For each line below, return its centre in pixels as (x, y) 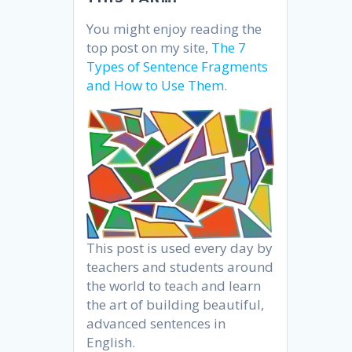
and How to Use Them (156, 85)
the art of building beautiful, (176, 304)
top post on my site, (149, 47)
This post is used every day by (180, 247)
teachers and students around (180, 266)
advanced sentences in (156, 323)
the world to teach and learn (174, 285)
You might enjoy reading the (174, 28)
